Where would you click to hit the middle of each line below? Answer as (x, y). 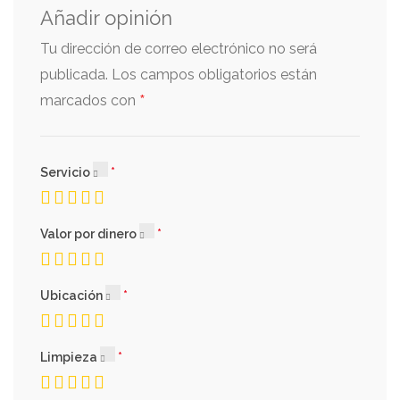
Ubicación (73, 295)
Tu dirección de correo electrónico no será (179, 48)
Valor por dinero (90, 233)
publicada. (74, 74)
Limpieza (70, 357)
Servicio (67, 172)
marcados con (90, 100)
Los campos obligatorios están (214, 74)
